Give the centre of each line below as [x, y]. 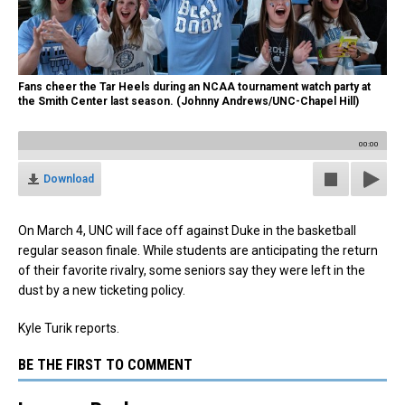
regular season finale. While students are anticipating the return [198, 251]
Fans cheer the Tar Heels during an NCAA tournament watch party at [194, 87]
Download [69, 179]
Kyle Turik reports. [69, 329]
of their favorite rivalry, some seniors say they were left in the [192, 271]
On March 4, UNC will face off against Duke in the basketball [187, 231]
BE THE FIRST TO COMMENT [105, 365]
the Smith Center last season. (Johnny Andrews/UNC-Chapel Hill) [188, 102]
